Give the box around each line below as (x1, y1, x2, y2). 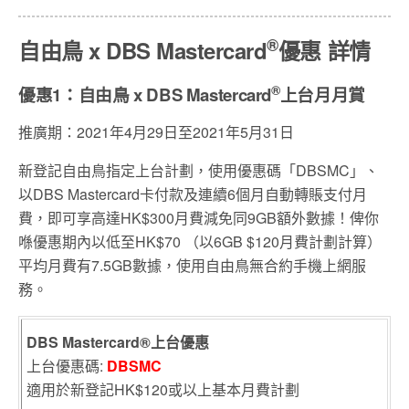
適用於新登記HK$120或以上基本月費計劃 (26, 379, 299, 401)
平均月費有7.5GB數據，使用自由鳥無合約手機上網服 (18, 255, 366, 277)
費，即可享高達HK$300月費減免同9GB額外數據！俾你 (18, 207, 379, 229)
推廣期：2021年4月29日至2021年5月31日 (18, 121, 294, 143)
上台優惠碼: (26, 355, 107, 377)
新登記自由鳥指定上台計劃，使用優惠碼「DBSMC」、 (18, 160, 379, 182)
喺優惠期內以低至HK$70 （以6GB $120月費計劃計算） (18, 231, 382, 253)
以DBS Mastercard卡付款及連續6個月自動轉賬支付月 (18, 184, 367, 205)
